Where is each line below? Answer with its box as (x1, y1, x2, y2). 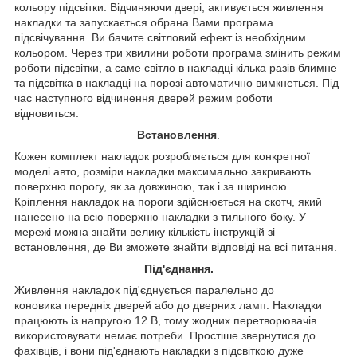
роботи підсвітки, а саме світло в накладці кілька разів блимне (14, 61, 337, 74)
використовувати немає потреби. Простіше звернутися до (14, 328, 316, 342)
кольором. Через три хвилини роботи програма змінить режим (14, 45, 341, 59)
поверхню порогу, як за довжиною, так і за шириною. (14, 179, 290, 193)
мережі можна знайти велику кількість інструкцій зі (14, 225, 275, 238)
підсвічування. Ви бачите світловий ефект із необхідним (14, 30, 306, 44)
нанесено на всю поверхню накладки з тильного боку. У (14, 210, 306, 223)
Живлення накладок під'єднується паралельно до (14, 283, 274, 296)
